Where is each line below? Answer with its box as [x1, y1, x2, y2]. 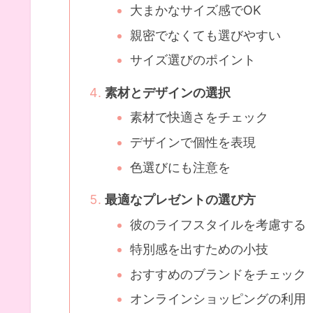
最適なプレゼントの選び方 [105, 192, 256, 208]
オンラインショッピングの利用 [130, 291, 307, 307]
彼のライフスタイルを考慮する [130, 217, 307, 232]
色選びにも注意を [130, 159, 231, 175]
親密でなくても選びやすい [130, 27, 282, 43]
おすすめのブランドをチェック [130, 266, 307, 282]
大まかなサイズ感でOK [130, 3, 262, 18]
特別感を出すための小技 [130, 242, 269, 257]
